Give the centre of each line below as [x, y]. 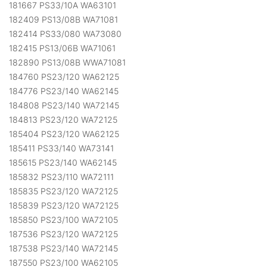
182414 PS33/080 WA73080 [65, 34]
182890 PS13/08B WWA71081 [67, 63]
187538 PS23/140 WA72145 [63, 249]
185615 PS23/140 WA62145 [63, 163]
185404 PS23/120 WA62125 [64, 134]
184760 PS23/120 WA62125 [64, 77]
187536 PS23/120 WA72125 [63, 234]
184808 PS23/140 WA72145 [64, 105]
